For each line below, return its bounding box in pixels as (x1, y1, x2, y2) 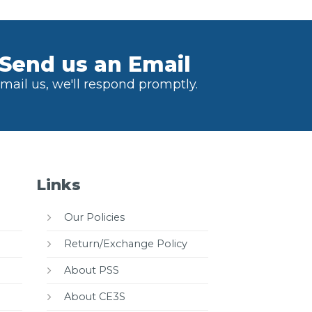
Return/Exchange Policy (64, 237, 188, 250)
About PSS (64, 263, 120, 276)
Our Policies (64, 210, 125, 224)
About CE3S (64, 290, 126, 303)
